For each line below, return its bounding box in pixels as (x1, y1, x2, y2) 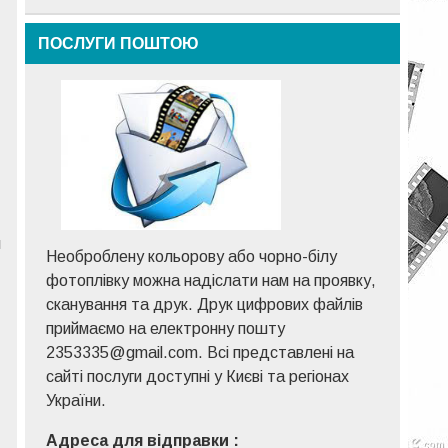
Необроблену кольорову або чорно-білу (46, 247, 338, 265)
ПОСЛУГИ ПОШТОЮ (38, 33, 200, 54)
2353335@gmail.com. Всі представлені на (46, 343, 355, 361)
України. (46, 391, 107, 409)
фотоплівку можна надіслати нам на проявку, (46, 271, 377, 289)
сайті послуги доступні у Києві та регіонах (46, 367, 350, 385)
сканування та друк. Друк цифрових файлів (46, 295, 364, 313)
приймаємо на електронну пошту (46, 319, 286, 337)
